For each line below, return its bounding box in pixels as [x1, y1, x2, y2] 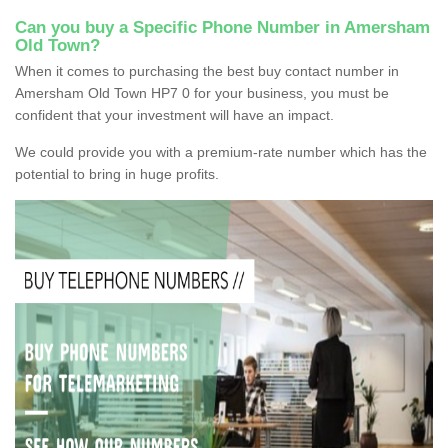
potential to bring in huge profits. [15, 165, 219, 182]
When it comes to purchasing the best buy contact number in [15, 62, 399, 79]
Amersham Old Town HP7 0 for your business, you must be [15, 84, 389, 101]
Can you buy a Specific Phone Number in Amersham [15, 17, 430, 37]
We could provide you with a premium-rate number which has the [15, 143, 427, 160]
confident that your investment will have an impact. [15, 106, 334, 123]
